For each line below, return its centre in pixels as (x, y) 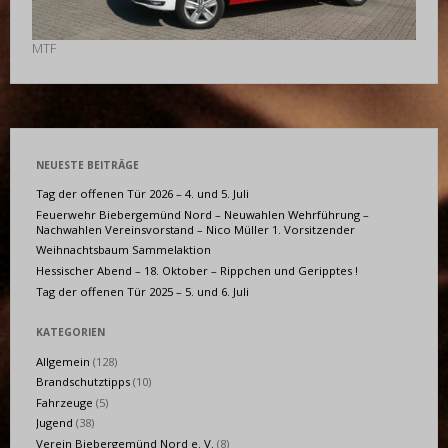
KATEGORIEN (71, 332)
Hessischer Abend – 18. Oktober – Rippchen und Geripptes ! (197, 270)
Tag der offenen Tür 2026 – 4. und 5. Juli (143, 194)
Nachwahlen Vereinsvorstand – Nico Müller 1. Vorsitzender (196, 229)
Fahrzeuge (65, 402)
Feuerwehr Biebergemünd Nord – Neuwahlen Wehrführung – (203, 214)
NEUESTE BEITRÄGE (88, 164)
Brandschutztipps (83, 382)
